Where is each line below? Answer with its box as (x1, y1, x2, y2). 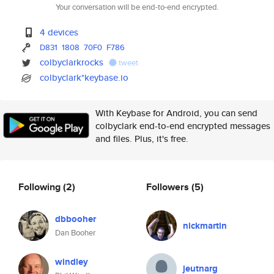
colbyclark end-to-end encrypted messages (95, 119, 270, 132)
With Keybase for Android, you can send (95, 106, 257, 119)
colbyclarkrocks (40, 56, 104, 68)
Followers (146, 179, 191, 194)
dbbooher (55, 212, 96, 226)
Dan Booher (55, 227, 95, 239)
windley (55, 255, 88, 268)
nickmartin (183, 219, 227, 232)
